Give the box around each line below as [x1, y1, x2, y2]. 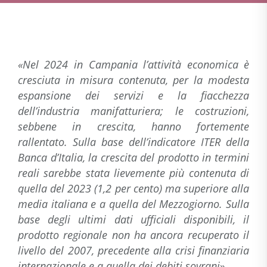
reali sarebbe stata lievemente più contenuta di [17, 166, 250, 180]
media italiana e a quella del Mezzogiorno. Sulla [17, 197, 250, 211]
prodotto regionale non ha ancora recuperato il [17, 228, 250, 242]
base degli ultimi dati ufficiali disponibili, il [17, 212, 250, 226]
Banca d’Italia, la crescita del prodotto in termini [17, 150, 250, 164]
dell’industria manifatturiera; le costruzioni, [17, 104, 250, 118]
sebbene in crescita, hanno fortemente [17, 119, 250, 133]
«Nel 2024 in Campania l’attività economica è [17, 57, 250, 72]
